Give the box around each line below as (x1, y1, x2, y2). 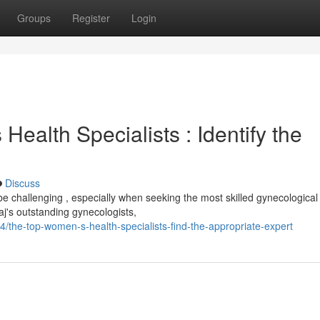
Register (72, 11, 110, 25)
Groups (17, 11, 51, 25)
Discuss (5, 176, 40, 190)
